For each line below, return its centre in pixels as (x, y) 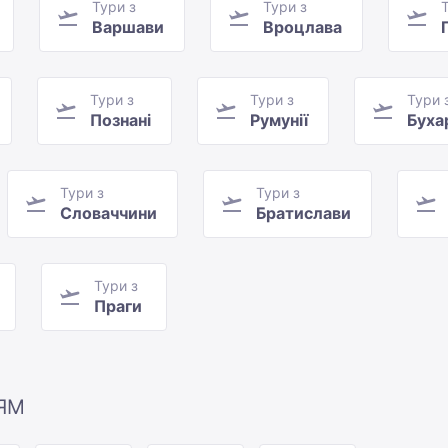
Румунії (279, 120)
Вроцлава (302, 27)
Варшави (128, 27)
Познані (120, 120)
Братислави (303, 213)
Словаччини (108, 213)
